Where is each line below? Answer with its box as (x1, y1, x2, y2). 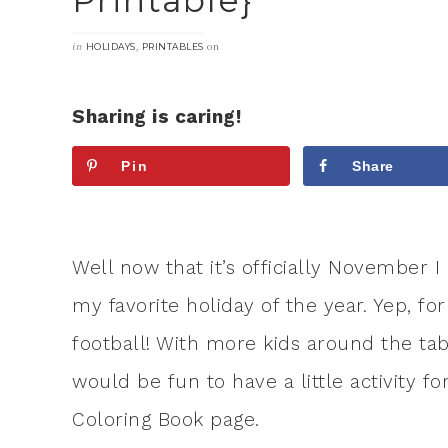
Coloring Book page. (72, 407, 260, 431)
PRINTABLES (141, 41, 204, 52)
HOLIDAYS (85, 41, 136, 52)
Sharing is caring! (72, 105, 241, 128)
